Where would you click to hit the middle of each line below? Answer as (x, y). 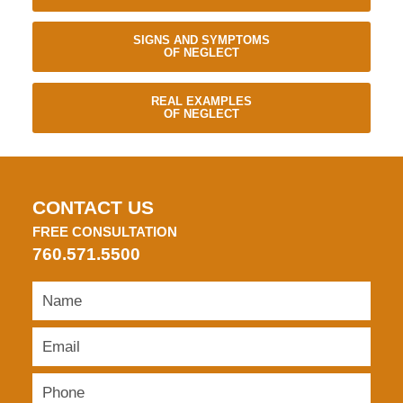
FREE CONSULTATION (104, 233)
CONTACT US (93, 208)
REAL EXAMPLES (201, 101)
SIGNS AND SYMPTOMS (201, 40)
